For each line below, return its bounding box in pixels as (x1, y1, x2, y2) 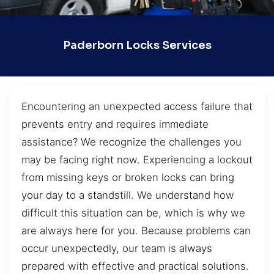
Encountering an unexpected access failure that (21, 100, 253, 113)
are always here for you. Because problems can (21, 224, 251, 237)
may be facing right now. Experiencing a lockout (21, 153, 253, 166)
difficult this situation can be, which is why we (21, 206, 245, 219)
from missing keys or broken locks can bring (21, 171, 234, 183)
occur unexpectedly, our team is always (21, 242, 212, 254)
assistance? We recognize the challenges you (21, 135, 242, 148)
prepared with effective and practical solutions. (21, 259, 249, 272)
